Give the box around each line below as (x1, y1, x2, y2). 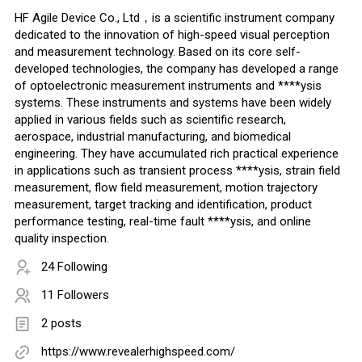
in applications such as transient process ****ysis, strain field (15, 163, 340, 179)
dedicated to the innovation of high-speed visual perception (15, 27, 330, 43)
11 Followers (41, 288, 109, 303)
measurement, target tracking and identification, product (15, 197, 312, 213)
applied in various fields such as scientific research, (15, 112, 286, 128)
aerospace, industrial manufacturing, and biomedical (15, 129, 291, 145)
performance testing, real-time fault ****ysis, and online (15, 214, 311, 229)
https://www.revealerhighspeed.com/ (41, 344, 235, 360)
